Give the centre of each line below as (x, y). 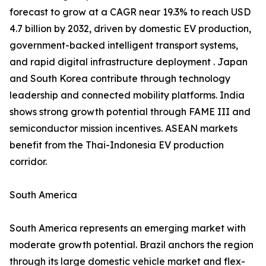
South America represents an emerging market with (128, 228)
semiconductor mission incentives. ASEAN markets (123, 129)
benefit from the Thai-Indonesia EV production (117, 145)
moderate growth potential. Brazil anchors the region (132, 245)
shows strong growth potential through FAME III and (130, 112)
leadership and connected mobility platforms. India (127, 95)
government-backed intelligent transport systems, (124, 45)
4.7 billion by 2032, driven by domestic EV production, (130, 29)
